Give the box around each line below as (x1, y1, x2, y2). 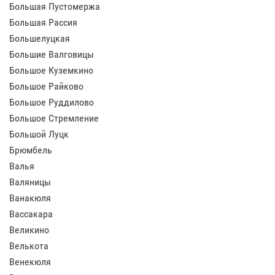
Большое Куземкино (9, 64, 93, 76)
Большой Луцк (9, 128, 69, 140)
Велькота (9, 240, 48, 252)
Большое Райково (9, 80, 83, 92)
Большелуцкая (9, 33, 70, 44)
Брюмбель (9, 144, 52, 156)
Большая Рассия (9, 17, 77, 28)
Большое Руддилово (9, 96, 94, 108)
